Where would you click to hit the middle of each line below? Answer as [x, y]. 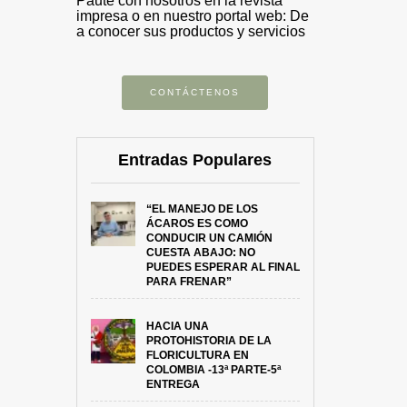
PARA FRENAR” [189, 282]
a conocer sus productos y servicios [190, 31]
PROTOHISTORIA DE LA [208, 341]
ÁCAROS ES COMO [197, 223]
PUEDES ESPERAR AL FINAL [223, 267]
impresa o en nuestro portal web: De [192, 16]
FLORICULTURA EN [197, 355]
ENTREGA [173, 384]
